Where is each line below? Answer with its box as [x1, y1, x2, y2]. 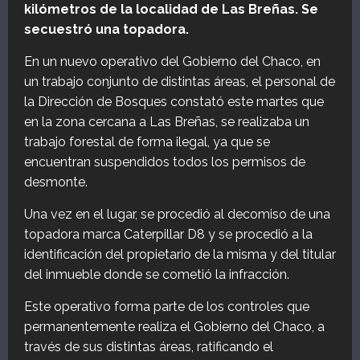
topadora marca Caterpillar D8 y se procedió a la [24, 227, 313, 243]
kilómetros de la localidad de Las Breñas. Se [24, 2, 318, 18]
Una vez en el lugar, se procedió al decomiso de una [24, 207, 330, 223]
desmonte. [24, 174, 88, 190]
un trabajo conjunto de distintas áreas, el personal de [24, 74, 335, 90]
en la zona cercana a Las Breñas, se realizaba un [24, 114, 309, 130]
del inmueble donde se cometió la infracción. [24, 267, 289, 283]
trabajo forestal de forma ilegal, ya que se [24, 134, 270, 150]
